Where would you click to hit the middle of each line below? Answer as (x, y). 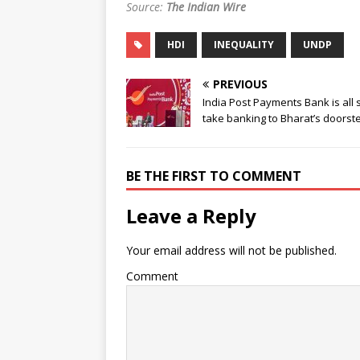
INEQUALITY (244, 45)
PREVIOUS (240, 84)
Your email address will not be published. (231, 251)
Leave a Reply (191, 216)
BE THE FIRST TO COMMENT (214, 176)
